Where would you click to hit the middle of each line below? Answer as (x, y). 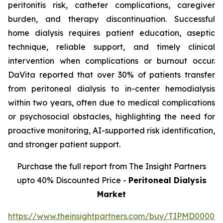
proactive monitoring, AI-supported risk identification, (111, 130)
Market (111, 194)
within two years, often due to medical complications (111, 102)
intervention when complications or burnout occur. (111, 60)
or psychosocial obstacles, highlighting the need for (111, 116)
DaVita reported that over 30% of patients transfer (111, 74)
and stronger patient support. (64, 144)
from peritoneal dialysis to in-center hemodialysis (111, 88)
